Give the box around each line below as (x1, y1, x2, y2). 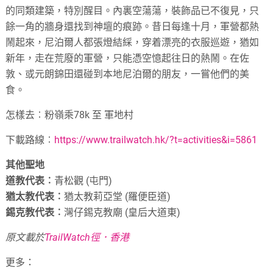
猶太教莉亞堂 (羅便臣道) (64, 191, 171, 202)
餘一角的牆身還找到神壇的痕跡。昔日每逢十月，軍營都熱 (5, 21, 260, 32)
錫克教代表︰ (5, 207, 65, 218)
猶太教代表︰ (5, 191, 65, 202)
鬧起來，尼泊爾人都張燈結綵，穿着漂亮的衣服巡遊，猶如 (5, 37, 260, 48)
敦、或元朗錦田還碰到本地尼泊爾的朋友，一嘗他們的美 (5, 68, 250, 80)
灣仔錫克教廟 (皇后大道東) (64, 207, 181, 218)
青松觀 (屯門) (54, 175, 113, 186)
